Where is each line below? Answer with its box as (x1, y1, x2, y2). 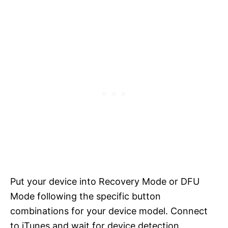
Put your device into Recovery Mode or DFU (10, 176, 199, 187)
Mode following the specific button (10, 191, 161, 202)
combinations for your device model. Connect (10, 206, 208, 217)
